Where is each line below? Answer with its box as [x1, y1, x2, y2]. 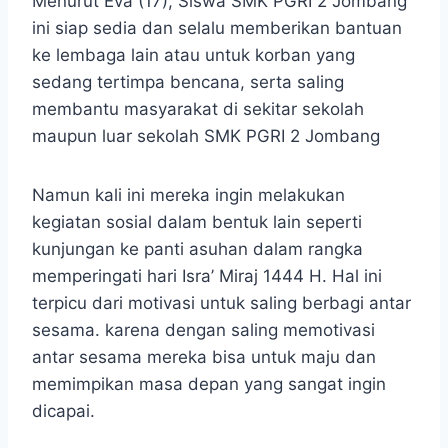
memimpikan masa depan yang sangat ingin [32, 373, 386, 394]
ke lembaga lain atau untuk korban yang [32, 44, 355, 65]
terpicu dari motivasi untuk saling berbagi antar [32, 292, 411, 313]
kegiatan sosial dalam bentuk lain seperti [32, 211, 362, 232]
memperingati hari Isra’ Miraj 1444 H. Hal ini [32, 265, 382, 286]
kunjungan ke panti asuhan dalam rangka [32, 238, 363, 259]
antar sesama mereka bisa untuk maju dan [32, 346, 376, 367]
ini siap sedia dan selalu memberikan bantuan [32, 17, 402, 38]
